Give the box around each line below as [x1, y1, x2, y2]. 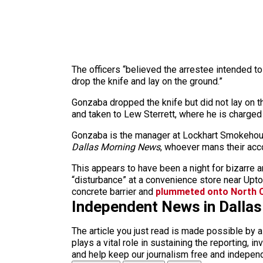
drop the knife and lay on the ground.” [72, 76, 222, 87]
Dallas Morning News [72, 141, 160, 153]
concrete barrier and [72, 186, 156, 197]
